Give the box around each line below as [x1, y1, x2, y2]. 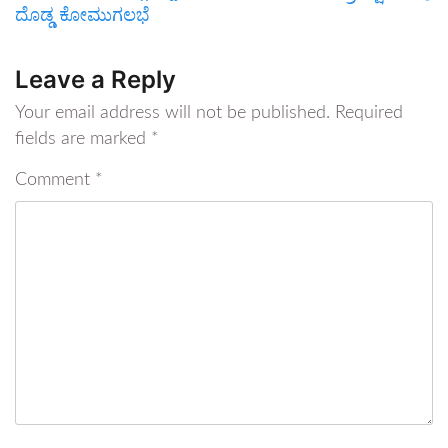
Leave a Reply [15, 64, 176, 94]
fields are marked [15, 129, 151, 148]
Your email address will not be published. [15, 103, 330, 122]
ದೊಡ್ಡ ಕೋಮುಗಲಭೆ [15, 3, 150, 25]
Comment [15, 170, 95, 189]
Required [335, 103, 403, 122]
